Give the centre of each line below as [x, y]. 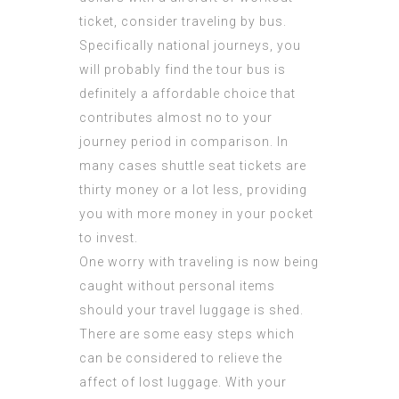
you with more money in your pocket [196, 214]
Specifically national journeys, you [190, 46]
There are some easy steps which [187, 334]
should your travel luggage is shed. [191, 310]
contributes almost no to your [176, 118]
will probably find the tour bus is [183, 70]
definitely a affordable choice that [187, 94]
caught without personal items [177, 286]
